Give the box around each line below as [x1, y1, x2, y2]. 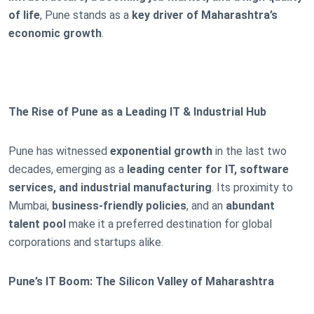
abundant [226, 198, 275, 212]
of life [8, 8, 40, 22]
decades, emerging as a [8, 162, 127, 176]
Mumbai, [8, 198, 52, 212]
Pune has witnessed [8, 144, 110, 158]
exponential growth [110, 144, 212, 158]
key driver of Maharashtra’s [132, 8, 278, 22]
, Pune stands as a [40, 8, 132, 22]
